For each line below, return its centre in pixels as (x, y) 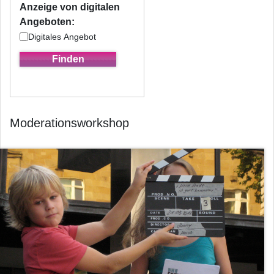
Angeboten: (47, 22)
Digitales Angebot (62, 36)
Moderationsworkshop (69, 123)
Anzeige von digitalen (70, 7)
